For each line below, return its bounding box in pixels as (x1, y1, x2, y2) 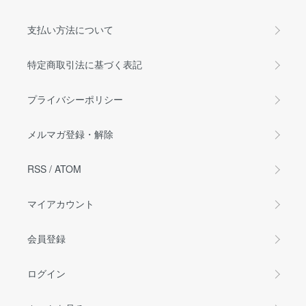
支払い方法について (27, 23, 113, 37)
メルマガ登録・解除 (27, 127, 113, 141)
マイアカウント (27, 197, 94, 211)
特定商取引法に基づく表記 (27, 57, 142, 72)
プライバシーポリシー (27, 92, 123, 107)
